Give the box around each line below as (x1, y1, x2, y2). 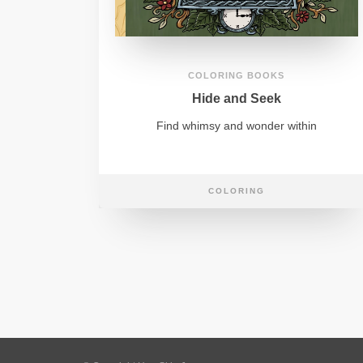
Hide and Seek (191, 92, 281, 106)
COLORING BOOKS (188, 70, 285, 81)
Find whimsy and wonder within (156, 119, 317, 133)
